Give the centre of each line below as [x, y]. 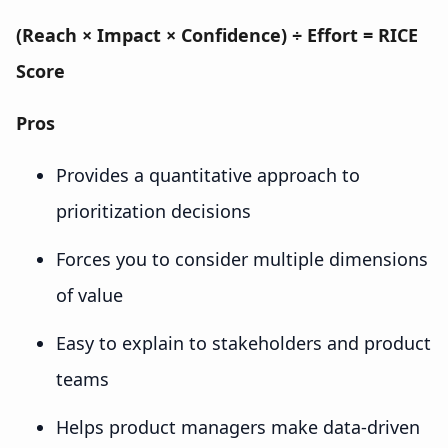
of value [89, 295]
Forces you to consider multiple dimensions [242, 259]
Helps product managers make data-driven [238, 427]
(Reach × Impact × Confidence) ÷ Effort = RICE [217, 35]
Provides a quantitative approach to [208, 175]
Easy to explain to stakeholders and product [243, 343]
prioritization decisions [153, 211]
